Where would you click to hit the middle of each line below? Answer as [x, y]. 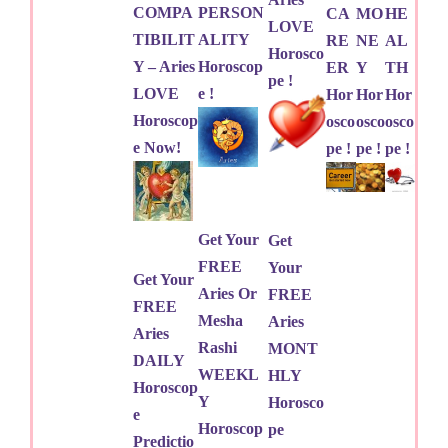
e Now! [157, 147]
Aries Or [227, 293]
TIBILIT [164, 39]
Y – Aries [164, 66]
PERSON [231, 12]
